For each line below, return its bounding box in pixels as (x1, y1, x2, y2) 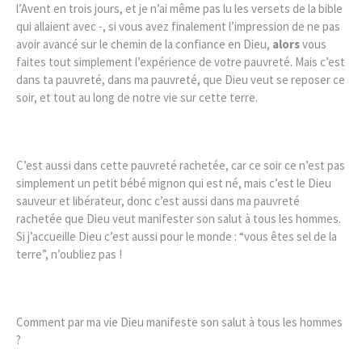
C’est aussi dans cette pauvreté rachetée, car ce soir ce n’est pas (16, 157, 345, 173)
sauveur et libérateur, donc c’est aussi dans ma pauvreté (16, 192, 300, 208)
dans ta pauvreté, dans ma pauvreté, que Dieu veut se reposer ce (16, 71, 345, 87)
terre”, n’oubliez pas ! (16, 246, 122, 262)
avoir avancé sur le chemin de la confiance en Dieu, (16, 36, 272, 52)
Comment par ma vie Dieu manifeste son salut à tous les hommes (16, 314, 343, 330)
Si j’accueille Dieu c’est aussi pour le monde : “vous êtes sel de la (16, 228, 337, 244)
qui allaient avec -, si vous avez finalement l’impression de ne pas (16, 18, 340, 34)
